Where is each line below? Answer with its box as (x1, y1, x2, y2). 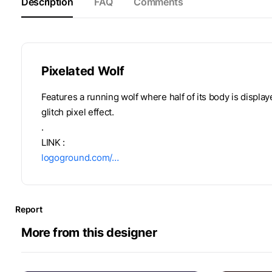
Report (15, 203, 42, 214)
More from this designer (21, 225, 157, 240)
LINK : (41, 136, 66, 148)
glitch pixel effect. (41, 106, 114, 118)
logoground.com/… (41, 151, 119, 163)
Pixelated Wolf (41, 63, 124, 78)
